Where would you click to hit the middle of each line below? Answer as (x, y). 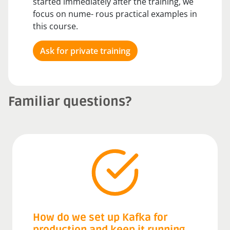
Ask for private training (85, 51)
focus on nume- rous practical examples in (115, 14)
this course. (55, 26)
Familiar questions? (70, 102)
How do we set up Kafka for (100, 218)
